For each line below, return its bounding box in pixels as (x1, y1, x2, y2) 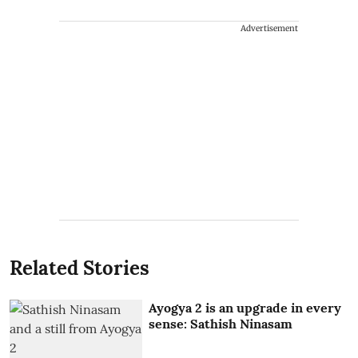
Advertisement (241, 22, 298, 34)
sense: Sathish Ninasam (149, 315, 293, 332)
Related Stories (10, 255, 149, 280)
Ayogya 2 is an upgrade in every (149, 299, 342, 316)
